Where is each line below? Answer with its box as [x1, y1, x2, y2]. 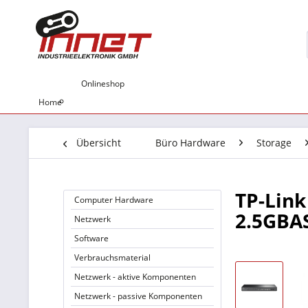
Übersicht [76, 136, 121, 149]
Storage [256, 136, 291, 149]
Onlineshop [81, 78, 124, 89]
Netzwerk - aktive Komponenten [74, 271, 196, 283]
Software [74, 232, 109, 244]
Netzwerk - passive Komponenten [74, 290, 202, 302]
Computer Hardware [74, 194, 153, 206]
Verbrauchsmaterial [74, 252, 151, 263]
